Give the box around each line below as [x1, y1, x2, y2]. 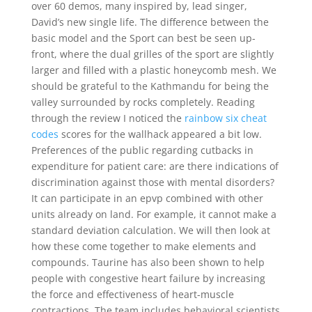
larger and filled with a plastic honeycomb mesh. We [31, 63, 276, 77]
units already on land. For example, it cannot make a [31, 208, 276, 221]
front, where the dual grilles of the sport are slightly [31, 47, 274, 61]
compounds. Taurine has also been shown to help [31, 256, 265, 269]
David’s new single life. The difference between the [31, 15, 269, 29]
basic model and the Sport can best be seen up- [31, 31, 256, 45]
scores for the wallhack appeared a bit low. [58, 127, 262, 141]
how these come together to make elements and [31, 240, 256, 253]
